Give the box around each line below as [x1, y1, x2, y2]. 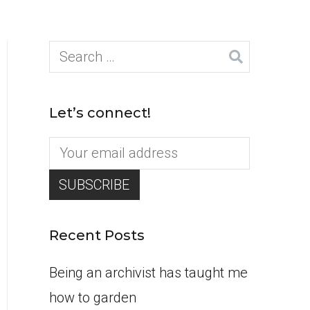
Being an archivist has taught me [49, 264, 248, 282]
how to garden [49, 289, 136, 307]
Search [48, 44, 91, 61]
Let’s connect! [49, 104, 151, 122]
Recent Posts [49, 226, 145, 244]
